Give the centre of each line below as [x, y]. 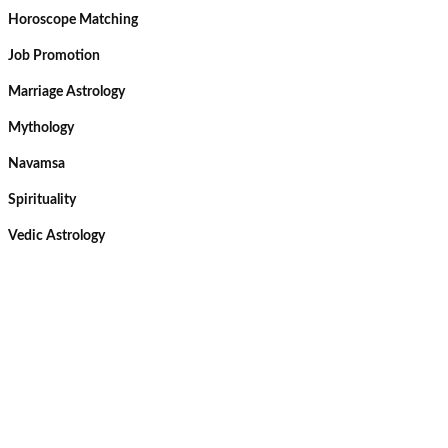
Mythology [41, 128]
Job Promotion [54, 56]
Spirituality [42, 200]
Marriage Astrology [66, 92]
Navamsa [36, 164]
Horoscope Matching [73, 20]
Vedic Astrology [56, 236]
